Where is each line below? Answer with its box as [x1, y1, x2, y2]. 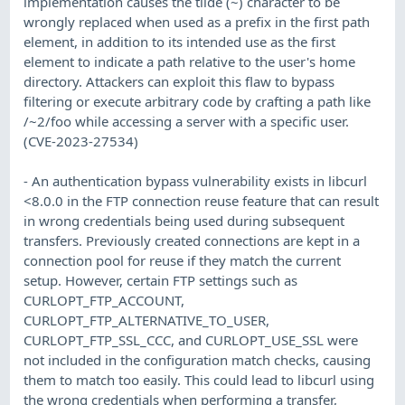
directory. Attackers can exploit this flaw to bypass [24, 71, 335, 90]
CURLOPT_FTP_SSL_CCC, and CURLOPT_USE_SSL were [24, 330, 359, 349]
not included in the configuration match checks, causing [24, 350, 372, 369]
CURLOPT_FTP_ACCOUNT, [24, 290, 185, 309]
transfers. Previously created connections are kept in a [24, 231, 361, 250]
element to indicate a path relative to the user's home [24, 52, 356, 71]
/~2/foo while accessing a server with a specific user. [24, 111, 350, 130]
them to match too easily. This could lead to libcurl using [24, 370, 375, 389]
